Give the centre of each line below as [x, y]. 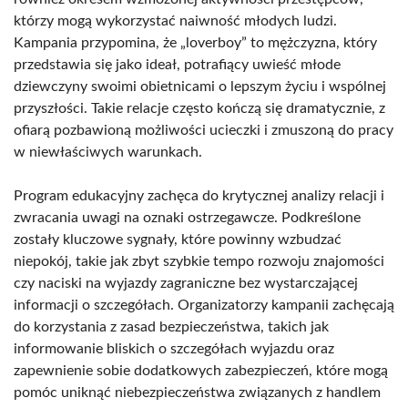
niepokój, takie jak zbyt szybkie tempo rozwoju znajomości [199, 261]
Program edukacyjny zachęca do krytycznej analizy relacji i [199, 196]
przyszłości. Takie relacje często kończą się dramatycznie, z [199, 108]
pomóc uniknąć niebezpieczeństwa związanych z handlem [197, 393]
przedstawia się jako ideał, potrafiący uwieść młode [177, 65]
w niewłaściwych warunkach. [108, 152]
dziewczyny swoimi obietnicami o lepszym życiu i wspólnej [200, 87]
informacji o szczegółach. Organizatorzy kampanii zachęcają [204, 305]
